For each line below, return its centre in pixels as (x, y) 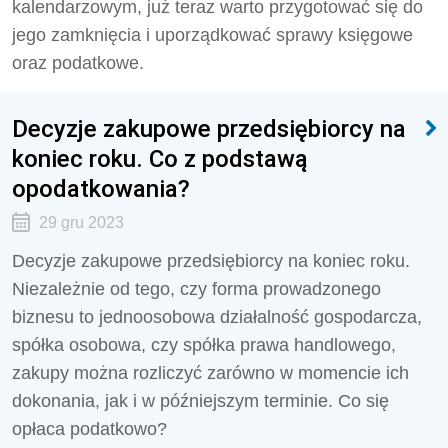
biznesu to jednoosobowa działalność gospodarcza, (217, 317)
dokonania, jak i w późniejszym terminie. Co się (200, 401)
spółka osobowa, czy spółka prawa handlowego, (204, 345)
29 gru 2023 (81, 222)
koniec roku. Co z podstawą (160, 158)
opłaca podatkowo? (89, 429)
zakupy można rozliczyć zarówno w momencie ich (210, 373)
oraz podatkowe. (78, 63)
